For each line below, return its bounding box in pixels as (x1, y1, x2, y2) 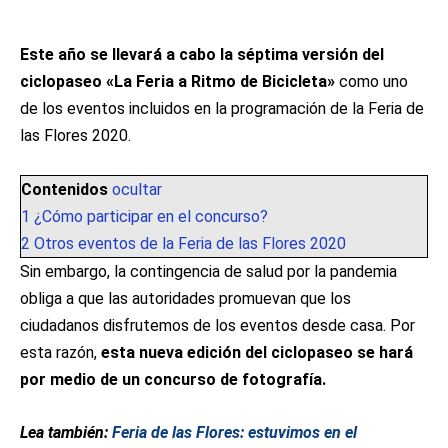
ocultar (112, 180, 162, 199)
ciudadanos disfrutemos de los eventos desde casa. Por (20, 316, 415, 335)
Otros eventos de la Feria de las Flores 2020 (34, 234, 346, 253)
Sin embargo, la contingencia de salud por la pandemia (20, 262, 397, 281)
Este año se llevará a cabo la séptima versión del (20, 45, 384, 64)
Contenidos (21, 180, 108, 199)
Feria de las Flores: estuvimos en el (112, 423, 357, 442)
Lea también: (20, 423, 112, 442)
